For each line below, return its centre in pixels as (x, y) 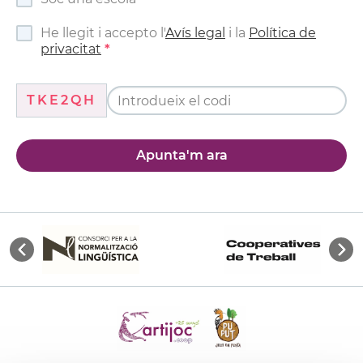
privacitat (71, 49)
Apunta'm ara (181, 156)
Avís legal (195, 33)
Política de (282, 33)
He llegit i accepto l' (103, 33)
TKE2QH (62, 100)
